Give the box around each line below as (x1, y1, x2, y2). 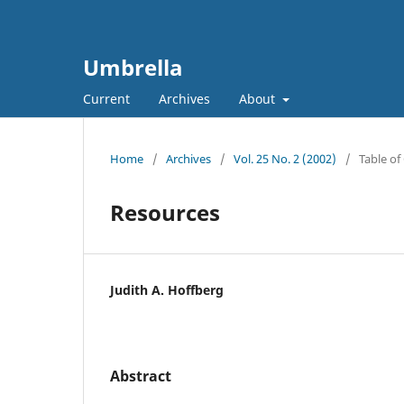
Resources (110, 197, 220, 227)
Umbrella (83, 52, 183, 82)
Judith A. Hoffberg (110, 280, 224, 298)
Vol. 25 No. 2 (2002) (234, 150, 336, 167)
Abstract (110, 365, 171, 386)
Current (83, 89, 130, 107)
